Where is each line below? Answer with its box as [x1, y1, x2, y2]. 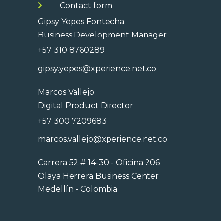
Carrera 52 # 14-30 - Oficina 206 [37, 158, 160, 168]
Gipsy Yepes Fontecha [37, 16, 124, 26]
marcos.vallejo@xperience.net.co [37, 134, 167, 144]
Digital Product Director [37, 100, 133, 110]
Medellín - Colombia [37, 184, 117, 194]
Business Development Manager [37, 30, 167, 39]
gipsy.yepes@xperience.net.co [37, 64, 156, 74]
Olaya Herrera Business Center [37, 171, 159, 181]
